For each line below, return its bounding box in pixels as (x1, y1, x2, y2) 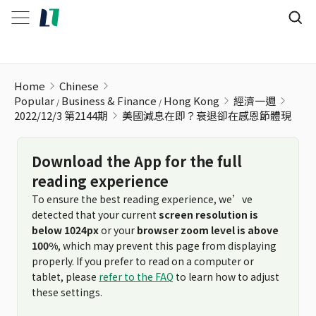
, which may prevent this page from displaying (58, 238, 276, 253)
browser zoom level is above (137, 223, 279, 237)
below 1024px (32, 223, 99, 237)
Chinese (59, 78, 99, 93)
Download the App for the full (32, 151, 242, 171)
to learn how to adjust (174, 269, 279, 284)
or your (99, 223, 137, 237)
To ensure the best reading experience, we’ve (32, 192, 253, 206)
